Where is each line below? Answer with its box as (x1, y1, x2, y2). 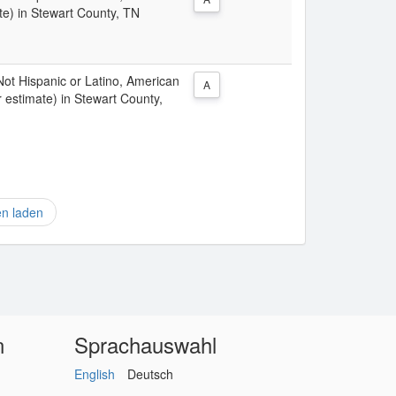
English (73, 365, 115, 383)
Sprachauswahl (73, 329, 217, 360)
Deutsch (126, 365, 173, 383)
